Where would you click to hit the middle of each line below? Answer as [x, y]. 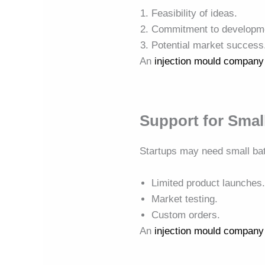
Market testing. [185, 199]
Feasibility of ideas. [195, 14]
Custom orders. [186, 215]
